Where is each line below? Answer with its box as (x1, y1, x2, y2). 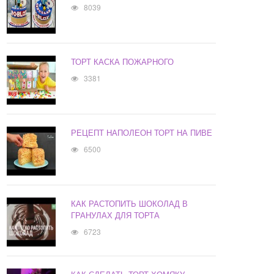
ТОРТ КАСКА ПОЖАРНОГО (71, 56, 174, 68)
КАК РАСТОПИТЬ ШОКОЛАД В (71, 198, 188, 210)
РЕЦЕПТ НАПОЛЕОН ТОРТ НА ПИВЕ (71, 127, 213, 139)
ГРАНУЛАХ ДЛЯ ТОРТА (71, 209, 160, 221)
